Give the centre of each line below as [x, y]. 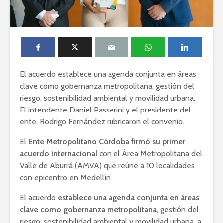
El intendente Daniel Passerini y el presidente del [105, 110]
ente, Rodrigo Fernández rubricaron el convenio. [102, 122]
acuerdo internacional [59, 154]
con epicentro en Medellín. [66, 178]
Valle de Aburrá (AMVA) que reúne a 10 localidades [107, 166]
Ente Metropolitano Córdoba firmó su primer [107, 142]
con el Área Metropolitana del [151, 154]
